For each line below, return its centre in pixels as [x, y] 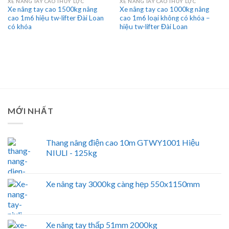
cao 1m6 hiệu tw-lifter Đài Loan [55, 18]
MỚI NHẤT [31, 111]
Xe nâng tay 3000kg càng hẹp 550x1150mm [123, 184]
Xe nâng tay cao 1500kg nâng [52, 9]
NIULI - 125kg [72, 152]
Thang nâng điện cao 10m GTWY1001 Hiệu [123, 142]
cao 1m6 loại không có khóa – [165, 18]
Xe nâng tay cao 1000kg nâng [164, 9]
